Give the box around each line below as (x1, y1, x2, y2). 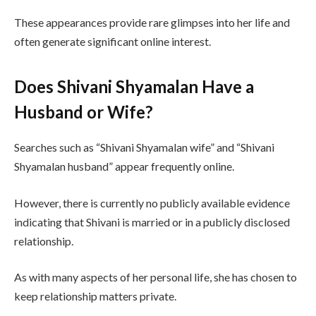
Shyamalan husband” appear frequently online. (14, 159, 234, 173)
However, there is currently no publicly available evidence (14, 195, 290, 209)
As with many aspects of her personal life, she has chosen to (14, 270, 297, 284)
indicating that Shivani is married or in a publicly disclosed (14, 214, 290, 229)
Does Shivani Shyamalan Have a (14, 75, 254, 97)
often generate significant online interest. (14, 35, 211, 49)
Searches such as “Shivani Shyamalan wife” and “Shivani (14, 140, 274, 154)
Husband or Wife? (14, 101, 153, 122)
